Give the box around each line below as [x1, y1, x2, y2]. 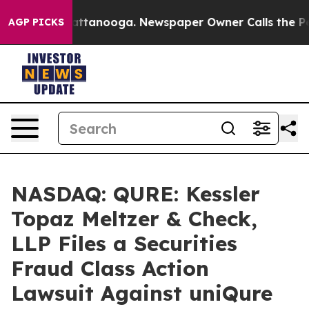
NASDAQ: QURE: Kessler [11, 181, 260, 207]
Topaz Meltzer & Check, [11, 206, 257, 232]
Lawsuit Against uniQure [11, 280, 272, 306]
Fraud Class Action [11, 255, 209, 281]
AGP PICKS [8, 16, 64, 28]
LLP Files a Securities [11, 230, 237, 257]
